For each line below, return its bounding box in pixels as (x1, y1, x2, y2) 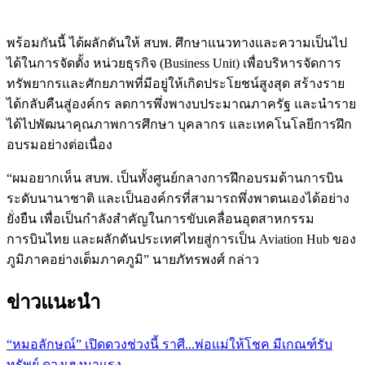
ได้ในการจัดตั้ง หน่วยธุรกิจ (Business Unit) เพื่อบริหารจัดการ (7, 56, 341, 71)
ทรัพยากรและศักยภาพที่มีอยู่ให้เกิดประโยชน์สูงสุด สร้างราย (7, 77, 345, 91)
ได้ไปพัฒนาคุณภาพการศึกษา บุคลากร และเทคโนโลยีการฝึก (7, 117, 352, 132)
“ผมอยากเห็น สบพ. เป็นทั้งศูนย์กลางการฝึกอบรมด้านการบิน (7, 171, 343, 186)
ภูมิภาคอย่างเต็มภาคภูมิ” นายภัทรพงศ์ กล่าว (7, 253, 259, 267)
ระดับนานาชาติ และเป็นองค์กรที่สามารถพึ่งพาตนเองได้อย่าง (7, 191, 350, 206)
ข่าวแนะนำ (7, 292, 100, 314)
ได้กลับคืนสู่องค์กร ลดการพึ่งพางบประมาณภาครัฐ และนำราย (7, 97, 356, 112)
